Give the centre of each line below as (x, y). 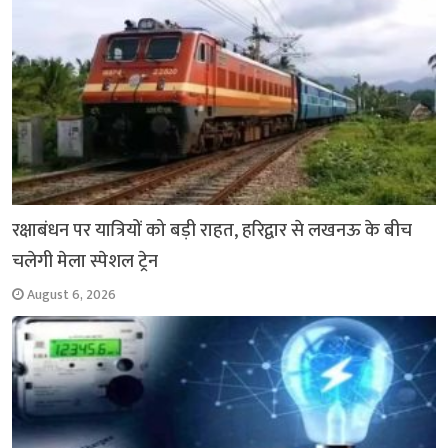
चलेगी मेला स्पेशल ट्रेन (85, 262)
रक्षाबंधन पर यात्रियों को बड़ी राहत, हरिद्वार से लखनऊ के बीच (212, 231)
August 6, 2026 (72, 295)
